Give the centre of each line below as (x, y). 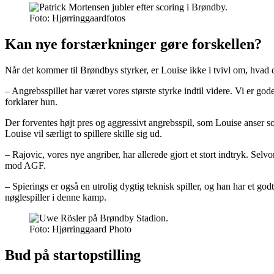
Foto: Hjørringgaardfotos (77, 18)
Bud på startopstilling (73, 255)
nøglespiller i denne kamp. (56, 197)
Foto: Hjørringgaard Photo (80, 229)
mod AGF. (25, 165)
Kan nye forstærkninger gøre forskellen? (133, 44)
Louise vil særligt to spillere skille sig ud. (83, 133)
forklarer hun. (31, 102)
